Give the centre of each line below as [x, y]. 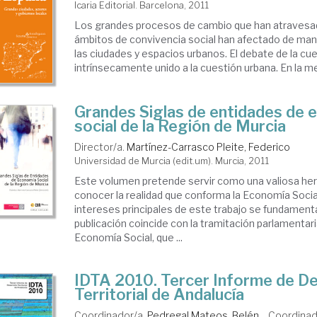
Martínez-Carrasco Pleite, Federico [209, 147]
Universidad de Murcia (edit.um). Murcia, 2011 [172, 161]
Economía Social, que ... [129, 238]
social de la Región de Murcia [180, 126]
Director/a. [101, 147]
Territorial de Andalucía [160, 295]
